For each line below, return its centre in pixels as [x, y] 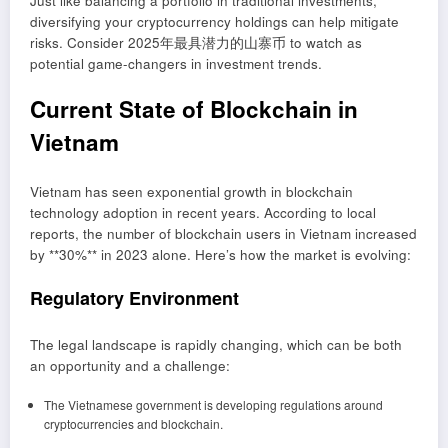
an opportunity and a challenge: [130, 366]
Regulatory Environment [134, 297]
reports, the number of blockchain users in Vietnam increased [223, 234]
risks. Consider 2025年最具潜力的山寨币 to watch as [196, 42]
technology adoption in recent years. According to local [203, 213]
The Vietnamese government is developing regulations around [213, 405]
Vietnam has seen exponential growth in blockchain [191, 192]
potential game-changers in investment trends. [176, 63]
